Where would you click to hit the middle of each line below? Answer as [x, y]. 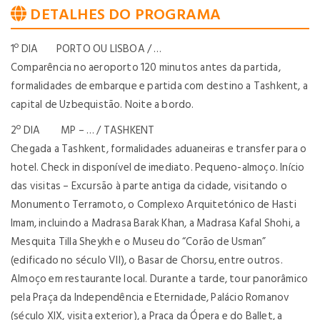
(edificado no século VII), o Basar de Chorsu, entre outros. [147, 260]
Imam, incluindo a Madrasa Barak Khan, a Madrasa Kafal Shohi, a [156, 223]
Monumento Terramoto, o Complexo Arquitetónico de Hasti [154, 204]
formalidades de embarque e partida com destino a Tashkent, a [160, 86]
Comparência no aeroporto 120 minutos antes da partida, [146, 67]
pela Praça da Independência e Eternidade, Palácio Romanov [150, 297]
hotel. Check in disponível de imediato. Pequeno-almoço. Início [158, 167]
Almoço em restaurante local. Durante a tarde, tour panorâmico [160, 279]
